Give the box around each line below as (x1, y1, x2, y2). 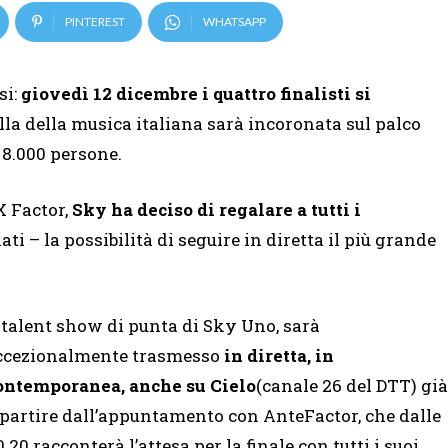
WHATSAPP (203, 14, 266, 30)
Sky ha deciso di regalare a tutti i (72, 198, 361, 222)
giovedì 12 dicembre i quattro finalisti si (21, 82, 371, 106)
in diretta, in (224, 344, 334, 368)
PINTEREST (65, 14, 125, 30)
